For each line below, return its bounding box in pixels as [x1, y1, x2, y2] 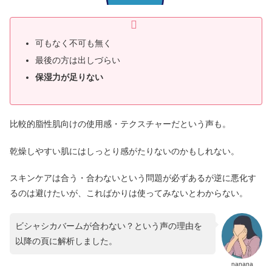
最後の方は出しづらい [35, 55, 120, 66]
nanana [231, 260, 253, 267]
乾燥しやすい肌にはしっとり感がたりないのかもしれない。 [10, 146, 239, 156]
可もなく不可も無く [35, 38, 112, 49]
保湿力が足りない [35, 72, 103, 82]
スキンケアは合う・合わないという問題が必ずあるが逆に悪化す [10, 173, 256, 183]
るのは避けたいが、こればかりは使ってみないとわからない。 [10, 188, 248, 199]
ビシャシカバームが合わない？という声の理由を [15, 220, 202, 231]
